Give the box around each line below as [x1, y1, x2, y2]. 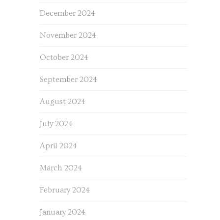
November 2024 [39, 31, 96, 40]
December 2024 [39, 9, 95, 18]
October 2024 [39, 53, 88, 62]
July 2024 [39, 119, 73, 128]
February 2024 [39, 186, 90, 194]
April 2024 [39, 141, 77, 150]
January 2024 [39, 208, 85, 217]
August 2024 [39, 97, 85, 106]
